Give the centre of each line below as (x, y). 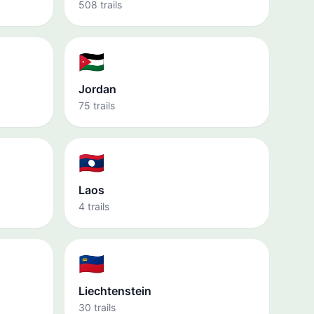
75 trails (97, 105)
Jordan (97, 89)
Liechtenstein (115, 291)
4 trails (94, 206)
